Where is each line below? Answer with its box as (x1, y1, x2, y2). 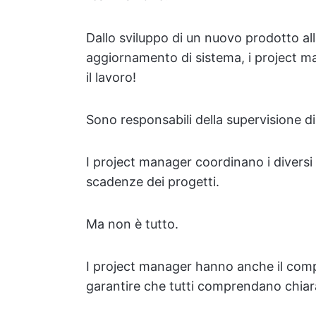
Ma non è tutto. (86, 217, 178, 231)
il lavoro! (86, 70, 136, 85)
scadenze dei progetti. (86, 174, 219, 189)
